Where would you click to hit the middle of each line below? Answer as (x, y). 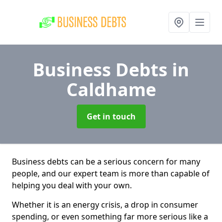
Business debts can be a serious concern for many (106, 162)
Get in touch (111, 116)
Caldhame (111, 89)
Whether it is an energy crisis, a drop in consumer (105, 205)
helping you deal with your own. (72, 185)
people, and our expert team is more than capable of (111, 173)
